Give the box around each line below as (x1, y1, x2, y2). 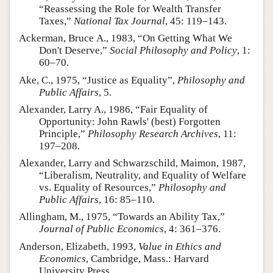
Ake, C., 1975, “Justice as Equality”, (19, 74, 177, 86)
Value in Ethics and (138, 240, 221, 252)
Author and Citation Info (18, 9, 110, 21)
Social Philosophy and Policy (110, 44, 237, 57)
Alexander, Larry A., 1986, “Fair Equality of (19, 103, 208, 115)
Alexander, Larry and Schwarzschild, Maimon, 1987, (19, 157, 246, 169)
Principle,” (39, 127, 88, 140)
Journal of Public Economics (39, 223, 164, 235)
